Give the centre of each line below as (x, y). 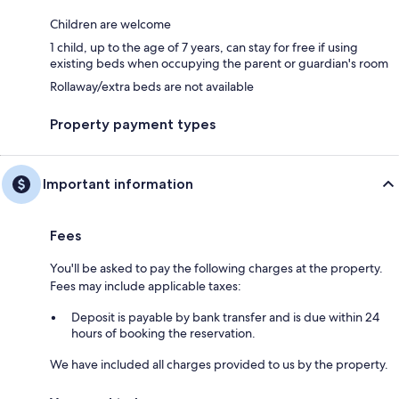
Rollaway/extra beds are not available (152, 86)
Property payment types (133, 124)
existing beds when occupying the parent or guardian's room (219, 63)
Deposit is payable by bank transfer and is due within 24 (225, 317)
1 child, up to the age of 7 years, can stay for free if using (204, 47)
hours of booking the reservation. (163, 333)
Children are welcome (110, 24)
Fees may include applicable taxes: (146, 285)
